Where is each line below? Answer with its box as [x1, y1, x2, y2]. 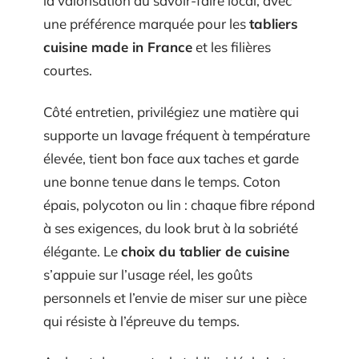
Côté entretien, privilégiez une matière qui [43, 103, 299, 120]
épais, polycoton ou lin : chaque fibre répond [43, 196, 315, 213]
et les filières [192, 38, 271, 56]
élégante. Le [43, 242, 121, 260]
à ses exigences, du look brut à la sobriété [43, 219, 298, 236]
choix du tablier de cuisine [121, 242, 289, 260]
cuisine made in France [43, 38, 192, 56]
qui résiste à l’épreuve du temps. [43, 312, 240, 329]
